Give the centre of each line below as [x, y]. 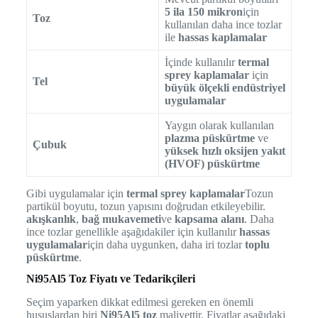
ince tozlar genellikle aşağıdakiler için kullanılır [132, 232]
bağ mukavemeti [121, 219]
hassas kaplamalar [222, 38]
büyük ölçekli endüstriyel [225, 88]
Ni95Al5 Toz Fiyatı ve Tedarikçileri [110, 279]
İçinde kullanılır [201, 62]
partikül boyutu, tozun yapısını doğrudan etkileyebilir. [146, 207]
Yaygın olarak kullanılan [219, 126]
